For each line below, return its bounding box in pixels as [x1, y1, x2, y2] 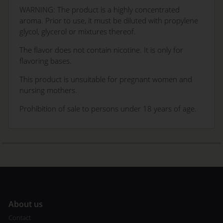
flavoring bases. [19, 55, 72, 66]
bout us [13, 199, 43, 210]
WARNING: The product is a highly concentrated [19, 4, 180, 15]
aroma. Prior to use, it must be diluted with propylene [19, 15, 199, 26]
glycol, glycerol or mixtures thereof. [19, 26, 136, 37]
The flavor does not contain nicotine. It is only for [19, 44, 184, 55]
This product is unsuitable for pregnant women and [19, 74, 193, 84]
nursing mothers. [19, 85, 78, 95]
